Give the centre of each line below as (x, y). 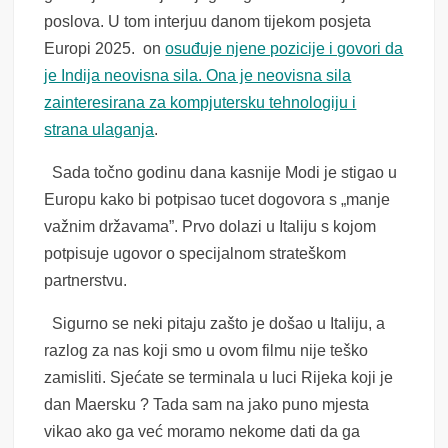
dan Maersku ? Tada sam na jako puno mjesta (207, 405)
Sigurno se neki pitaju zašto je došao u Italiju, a (215, 324)
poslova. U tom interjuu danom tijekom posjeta (208, 22)
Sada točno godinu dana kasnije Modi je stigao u (221, 173)
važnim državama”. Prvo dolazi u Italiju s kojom (210, 227)
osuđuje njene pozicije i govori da (284, 49)
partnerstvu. (86, 281)
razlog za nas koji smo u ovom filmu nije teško (206, 351)
